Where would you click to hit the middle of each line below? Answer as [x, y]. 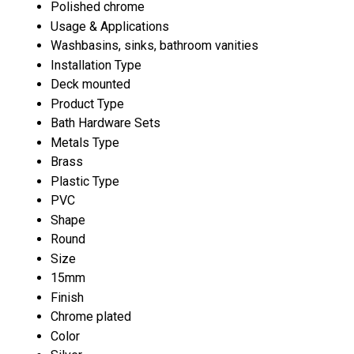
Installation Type [96, 65]
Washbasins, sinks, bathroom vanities [154, 45]
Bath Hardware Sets [105, 122]
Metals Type [85, 142]
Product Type [87, 104]
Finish [67, 297]
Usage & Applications [110, 26]
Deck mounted [90, 84]
